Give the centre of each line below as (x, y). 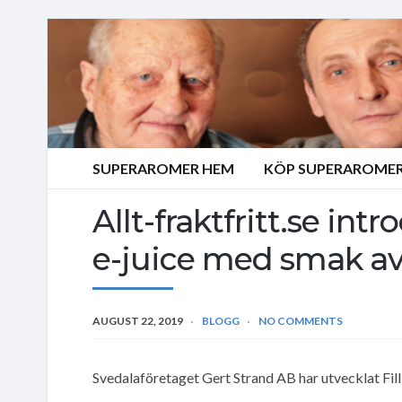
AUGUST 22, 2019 (138, 320)
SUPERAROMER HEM (163, 168)
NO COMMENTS (301, 320)
